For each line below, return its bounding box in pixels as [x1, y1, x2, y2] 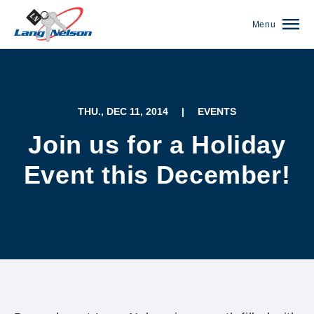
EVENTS [198, 106, 236, 117]
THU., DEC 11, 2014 [78, 106, 168, 117]
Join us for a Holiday [28, 130, 286, 159]
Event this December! [23, 161, 291, 189]
